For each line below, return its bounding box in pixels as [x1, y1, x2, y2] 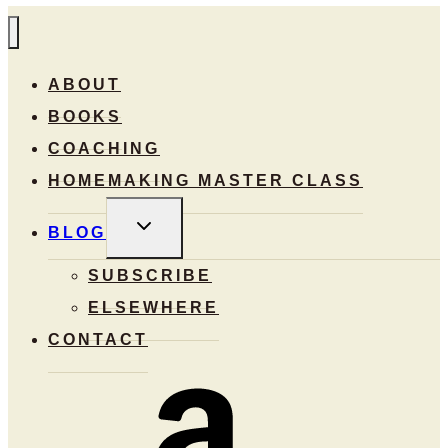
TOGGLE [131, 213, 210, 231]
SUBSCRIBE [88, 267, 212, 285]
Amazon [47, 384, 123, 407]
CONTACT [48, 331, 148, 349]
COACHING [48, 140, 160, 158]
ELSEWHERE [88, 299, 219, 317]
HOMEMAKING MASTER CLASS [48, 172, 363, 190]
